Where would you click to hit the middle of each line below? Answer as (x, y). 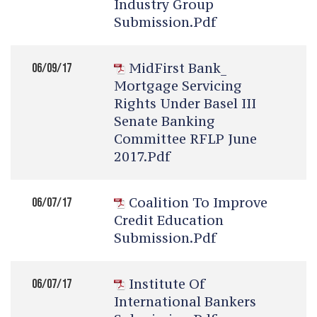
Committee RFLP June (185, 139)
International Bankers (185, 301)
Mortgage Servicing (178, 86)
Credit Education (169, 220)
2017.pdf (142, 156)
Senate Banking (165, 121)
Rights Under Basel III (185, 103)
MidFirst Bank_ (178, 68)
